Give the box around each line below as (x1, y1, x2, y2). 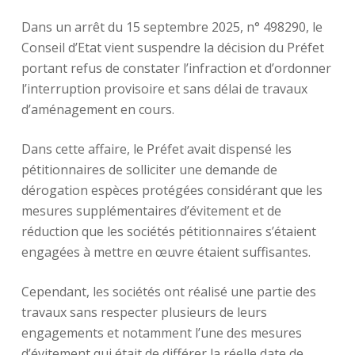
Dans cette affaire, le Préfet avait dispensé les (21, 140, 292, 158)
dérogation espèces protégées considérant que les (21, 181, 323, 199)
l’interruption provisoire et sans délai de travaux (21, 80, 307, 97)
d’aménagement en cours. (21, 101, 174, 118)
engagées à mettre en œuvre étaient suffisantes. (21, 243, 311, 261)
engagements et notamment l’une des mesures (21, 324, 302, 342)
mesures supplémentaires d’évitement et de (21, 202, 281, 219)
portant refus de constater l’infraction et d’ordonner (21, 59, 331, 77)
